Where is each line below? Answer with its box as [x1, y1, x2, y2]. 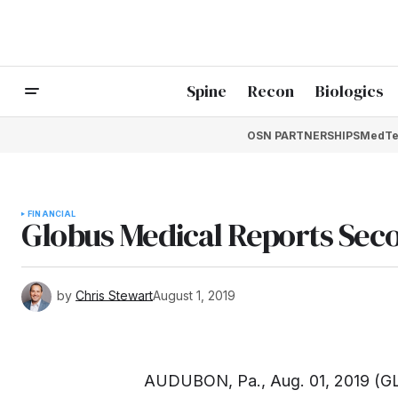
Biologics [315, 80, 384, 103]
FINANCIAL [28, 209, 76, 219]
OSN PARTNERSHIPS [246, 128, 360, 142]
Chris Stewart [76, 287, 153, 303]
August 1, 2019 [153, 287, 235, 303]
